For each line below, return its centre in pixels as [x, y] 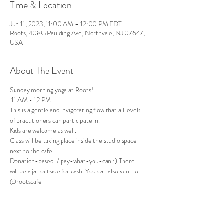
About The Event [42, 70]
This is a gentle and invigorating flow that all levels [76, 110]
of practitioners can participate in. [55, 120]
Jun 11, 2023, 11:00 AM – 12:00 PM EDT [66, 24]
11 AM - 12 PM [30, 100]
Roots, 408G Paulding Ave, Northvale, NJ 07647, [77, 33]
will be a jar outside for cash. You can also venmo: [76, 171]
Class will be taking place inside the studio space [74, 140]
